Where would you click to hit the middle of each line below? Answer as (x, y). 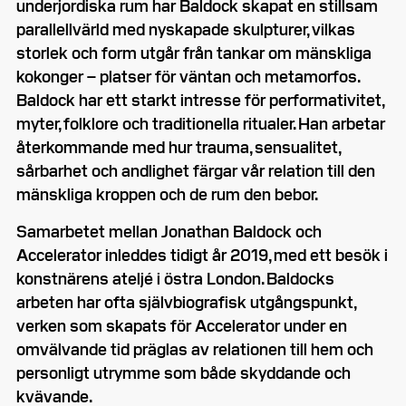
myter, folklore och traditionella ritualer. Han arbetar (201, 123)
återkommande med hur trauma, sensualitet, (178, 147)
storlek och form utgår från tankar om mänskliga (194, 53)
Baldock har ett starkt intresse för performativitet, (200, 100)
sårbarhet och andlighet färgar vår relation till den (196, 170)
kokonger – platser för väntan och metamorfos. (188, 76)
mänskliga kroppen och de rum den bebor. (168, 194)
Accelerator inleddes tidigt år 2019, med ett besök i (202, 255)
